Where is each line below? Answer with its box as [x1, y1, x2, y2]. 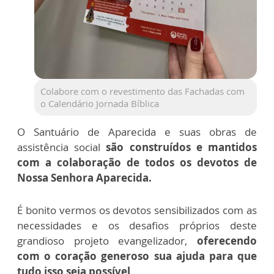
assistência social [17, 140, 106, 155]
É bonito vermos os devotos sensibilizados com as [17, 203, 257, 218]
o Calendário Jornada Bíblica [40, 97, 159, 110]
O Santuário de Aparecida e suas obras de [17, 125, 257, 139]
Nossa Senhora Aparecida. [17, 171, 152, 185]
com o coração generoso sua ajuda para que [17, 249, 257, 264]
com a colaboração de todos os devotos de [17, 155, 257, 170]
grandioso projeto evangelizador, [17, 234, 197, 248]
